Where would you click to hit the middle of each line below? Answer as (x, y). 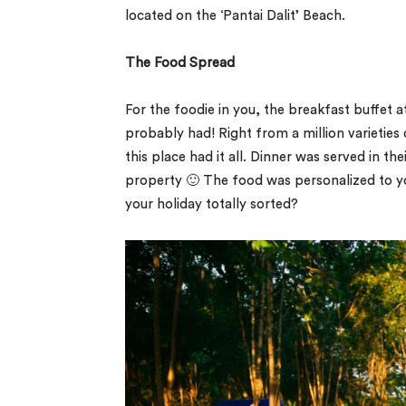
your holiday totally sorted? (212, 204)
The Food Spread (180, 63)
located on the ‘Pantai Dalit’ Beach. (235, 15)
